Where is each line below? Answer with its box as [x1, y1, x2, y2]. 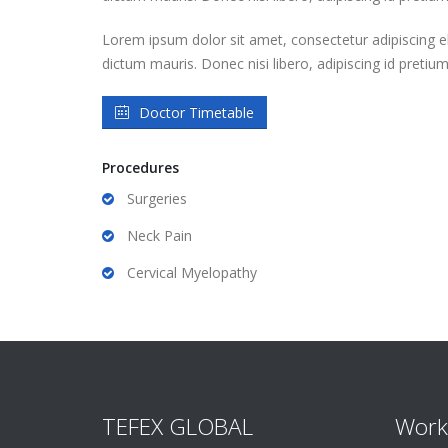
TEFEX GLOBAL [102, 411, 253, 442]
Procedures [102, 158, 179, 177]
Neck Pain [127, 226, 192, 245]
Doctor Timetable [139, 103, 254, 122]
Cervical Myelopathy [127, 263, 257, 282]
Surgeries [127, 189, 187, 208]
